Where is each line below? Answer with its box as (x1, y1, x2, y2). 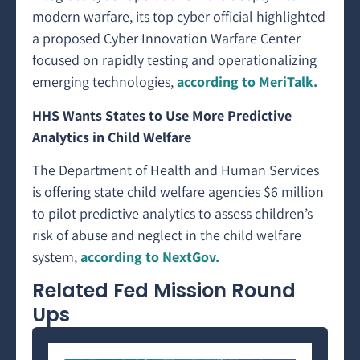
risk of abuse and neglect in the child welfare (32, 225, 301, 244)
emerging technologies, (32, 72, 177, 92)
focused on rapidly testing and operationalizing (32, 51, 317, 70)
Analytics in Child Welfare (32, 127, 191, 146)
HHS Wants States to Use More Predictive (32, 105, 292, 125)
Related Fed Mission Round (32, 277, 296, 305)
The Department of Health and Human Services (32, 160, 319, 179)
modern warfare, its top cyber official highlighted (32, 7, 325, 27)
